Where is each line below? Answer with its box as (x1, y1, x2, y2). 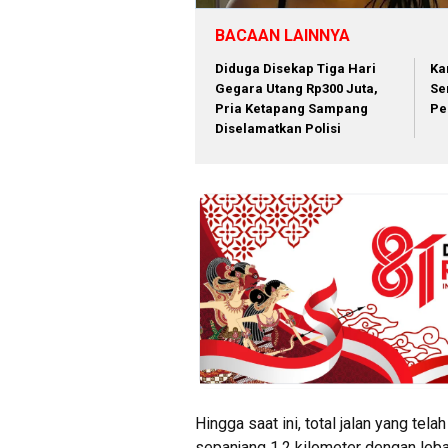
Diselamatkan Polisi (215, 120, 341, 136)
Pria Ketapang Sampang (215, 100, 368, 116)
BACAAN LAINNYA (215, 25, 350, 45)
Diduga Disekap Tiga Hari (215, 60, 376, 76)
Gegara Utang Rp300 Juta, (215, 80, 378, 96)
